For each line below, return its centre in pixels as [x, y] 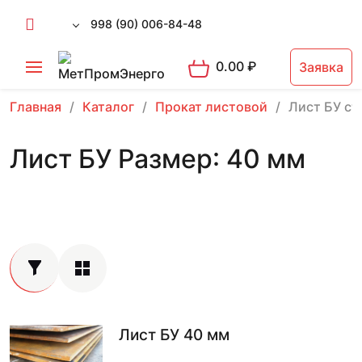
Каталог [108, 107]
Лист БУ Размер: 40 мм [158, 159]
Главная [36, 107]
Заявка [321, 67]
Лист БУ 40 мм [174, 335]
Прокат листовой [211, 107]
